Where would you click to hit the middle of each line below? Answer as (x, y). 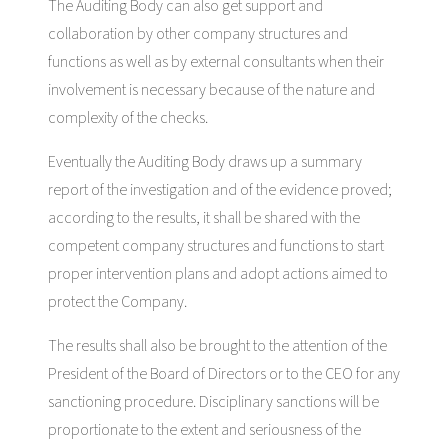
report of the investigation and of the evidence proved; (220, 189)
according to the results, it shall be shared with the (204, 217)
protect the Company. (117, 301)
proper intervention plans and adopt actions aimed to (218, 273)
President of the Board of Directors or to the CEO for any (224, 373)
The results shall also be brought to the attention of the (217, 345)
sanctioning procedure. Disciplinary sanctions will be (213, 401)
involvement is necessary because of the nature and (211, 89)
